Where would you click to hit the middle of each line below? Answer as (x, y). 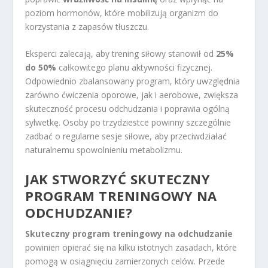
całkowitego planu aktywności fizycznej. (135, 68)
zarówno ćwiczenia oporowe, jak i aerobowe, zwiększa (132, 95)
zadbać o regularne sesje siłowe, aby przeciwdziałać (126, 136)
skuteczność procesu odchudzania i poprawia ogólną (128, 109)
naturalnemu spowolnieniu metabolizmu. (104, 150)
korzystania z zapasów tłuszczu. (87, 26)
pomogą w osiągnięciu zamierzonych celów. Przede (125, 261)
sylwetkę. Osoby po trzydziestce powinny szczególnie (128, 123)
